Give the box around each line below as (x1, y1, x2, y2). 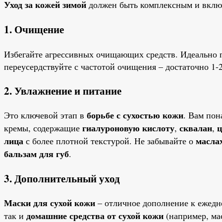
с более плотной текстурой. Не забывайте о (23, 134, 196, 147)
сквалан (179, 121, 212, 134)
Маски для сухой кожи (4, 196, 95, 209)
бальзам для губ (4, 147, 69, 160)
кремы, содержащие (4, 121, 82, 134)
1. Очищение (4, 21, 64, 37)
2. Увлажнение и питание (4, 82, 121, 98)
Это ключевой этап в (4, 109, 87, 121)
